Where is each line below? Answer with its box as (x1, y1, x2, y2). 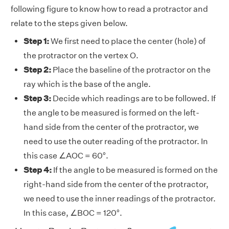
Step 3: (24, 94, 51, 104)
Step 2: (24, 65, 51, 75)
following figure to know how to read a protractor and (11, 4, 208, 14)
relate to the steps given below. (11, 18, 128, 29)
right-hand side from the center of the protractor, (24, 179, 209, 190)
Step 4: (24, 165, 52, 175)
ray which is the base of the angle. (24, 79, 151, 89)
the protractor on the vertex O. (24, 51, 139, 61)
